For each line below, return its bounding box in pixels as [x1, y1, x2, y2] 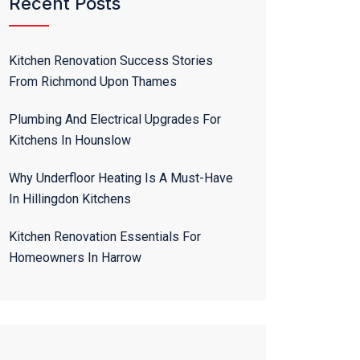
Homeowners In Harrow [9, 250, 141, 265]
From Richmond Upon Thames [9, 74, 177, 89]
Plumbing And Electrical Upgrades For [9, 112, 221, 127]
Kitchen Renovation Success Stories [9, 53, 213, 68]
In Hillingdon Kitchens [9, 191, 131, 207]
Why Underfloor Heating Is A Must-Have [9, 170, 233, 186]
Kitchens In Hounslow [9, 133, 131, 148]
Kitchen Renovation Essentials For [9, 229, 201, 244]
